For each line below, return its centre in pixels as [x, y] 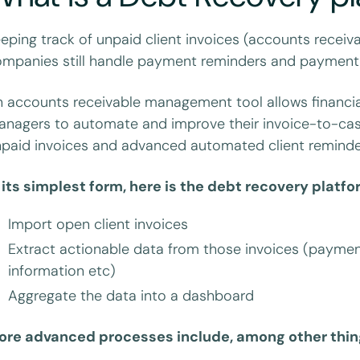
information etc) [62, 270]
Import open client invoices [98, 224]
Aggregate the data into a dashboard [131, 295]
